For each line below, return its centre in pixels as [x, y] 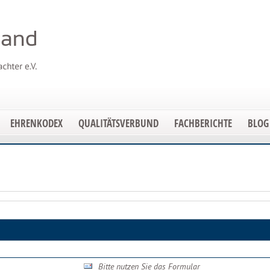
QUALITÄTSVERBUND [118, 123]
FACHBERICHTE [203, 123]
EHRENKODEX [36, 123]
